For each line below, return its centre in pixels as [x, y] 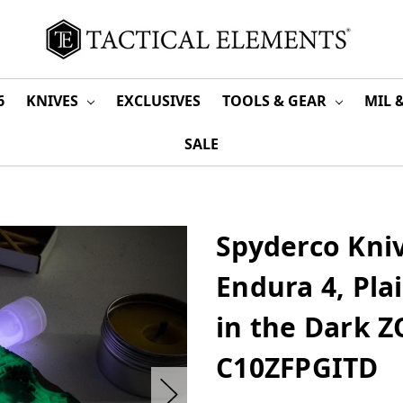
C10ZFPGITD [297, 367]
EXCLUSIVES [158, 101]
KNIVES [54, 101]
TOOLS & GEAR [276, 101]
